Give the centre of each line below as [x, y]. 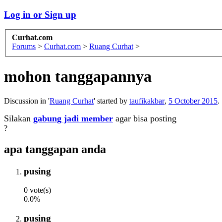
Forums [24, 47]
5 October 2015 [193, 101]
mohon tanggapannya [78, 77]
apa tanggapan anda [55, 149]
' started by [111, 101]
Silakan [19, 118]
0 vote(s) [37, 190]
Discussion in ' [27, 101]
